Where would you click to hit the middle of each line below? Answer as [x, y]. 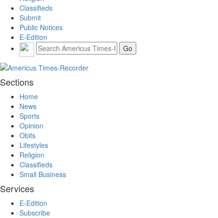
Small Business [43, 174]
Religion [32, 155]
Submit [30, 18]
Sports [29, 116]
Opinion [31, 126]
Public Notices [41, 27]
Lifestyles [34, 145]
